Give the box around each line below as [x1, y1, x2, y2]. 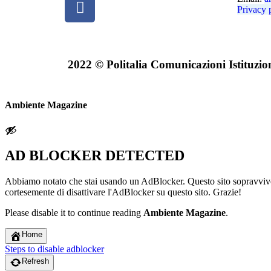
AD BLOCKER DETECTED [5, 148, 184, 164]
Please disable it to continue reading [5, 207, 143, 218]
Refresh [22, 256, 49, 266]
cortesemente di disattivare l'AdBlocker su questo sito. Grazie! [5, 187, 241, 198]
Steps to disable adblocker [5, 244, 104, 255]
